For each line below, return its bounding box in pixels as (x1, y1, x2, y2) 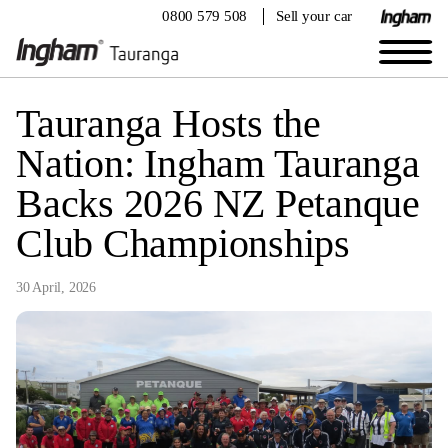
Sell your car (276, 8, 353, 24)
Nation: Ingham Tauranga (16, 140, 420, 186)
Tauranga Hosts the (16, 100, 321, 146)
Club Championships (16, 220, 350, 266)
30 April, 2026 (16, 278, 96, 295)
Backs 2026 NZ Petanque (16, 180, 421, 226)
